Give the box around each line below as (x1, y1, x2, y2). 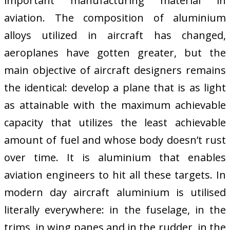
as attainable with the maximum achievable (4, 98, 226, 112)
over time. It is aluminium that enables (4, 150, 226, 165)
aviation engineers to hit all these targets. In (4, 168, 226, 182)
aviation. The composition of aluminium (4, 11, 226, 25)
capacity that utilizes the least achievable (4, 116, 226, 130)
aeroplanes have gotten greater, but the (4, 46, 226, 60)
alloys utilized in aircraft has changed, (4, 28, 226, 43)
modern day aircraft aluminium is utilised (4, 185, 226, 200)
